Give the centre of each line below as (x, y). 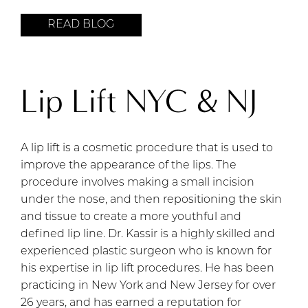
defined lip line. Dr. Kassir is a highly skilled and (148, 235)
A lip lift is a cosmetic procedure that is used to (147, 149)
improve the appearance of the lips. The (129, 166)
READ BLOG (81, 24)
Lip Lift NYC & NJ (139, 102)
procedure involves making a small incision (137, 183)
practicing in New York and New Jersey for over (148, 286)
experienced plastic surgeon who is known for (146, 252)
